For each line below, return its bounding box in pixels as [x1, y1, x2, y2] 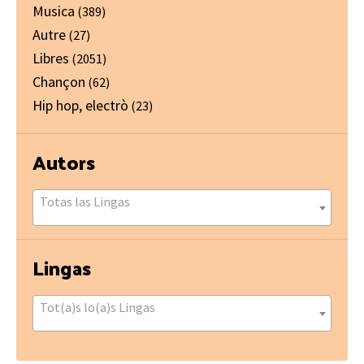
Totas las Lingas [40, 193, 130, 210]
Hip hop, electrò [32, 95, 128, 115]
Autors [32, 143, 95, 180]
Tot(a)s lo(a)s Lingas [40, 298, 155, 315]
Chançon [32, 71, 85, 91]
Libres [32, 48, 69, 67]
